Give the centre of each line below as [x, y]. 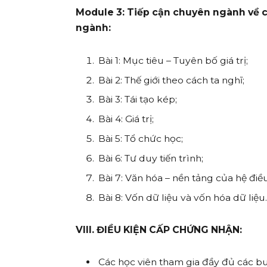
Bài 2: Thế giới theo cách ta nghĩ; [172, 80]
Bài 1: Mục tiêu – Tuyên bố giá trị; [173, 60]
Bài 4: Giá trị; [126, 119]
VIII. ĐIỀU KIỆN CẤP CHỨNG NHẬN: [159, 230]
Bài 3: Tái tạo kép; [138, 100]
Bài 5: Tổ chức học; [141, 139]
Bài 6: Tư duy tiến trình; [151, 159]
